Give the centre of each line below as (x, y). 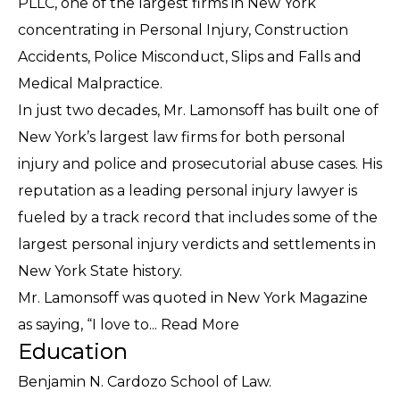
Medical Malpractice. (90, 83)
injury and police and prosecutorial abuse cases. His (200, 163)
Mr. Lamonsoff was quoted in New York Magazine (193, 297)
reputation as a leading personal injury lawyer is (187, 190)
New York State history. (100, 271)
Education (73, 351)
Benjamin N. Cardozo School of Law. (145, 381)
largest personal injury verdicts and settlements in (197, 244)
